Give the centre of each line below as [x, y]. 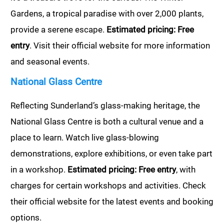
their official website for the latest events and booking [112, 201]
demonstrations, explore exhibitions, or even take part [111, 153]
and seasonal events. [50, 61]
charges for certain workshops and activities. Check [108, 185]
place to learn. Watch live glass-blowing [85, 137]
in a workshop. [39, 169]
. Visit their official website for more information [120, 45]
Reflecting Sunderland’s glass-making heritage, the [105, 105]
